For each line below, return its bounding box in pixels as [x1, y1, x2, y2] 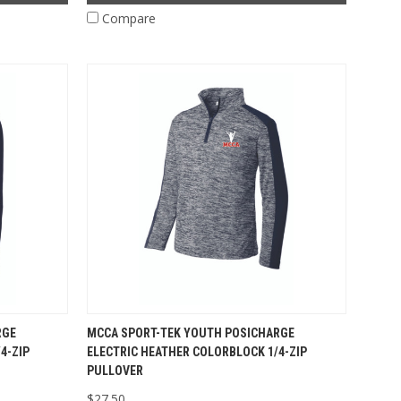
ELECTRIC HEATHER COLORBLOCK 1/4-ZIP [87, 344, 307, 359]
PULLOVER [87, 363, 143, 378]
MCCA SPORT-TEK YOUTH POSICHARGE [87, 325, 294, 340]
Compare [102, 9, 156, 27]
